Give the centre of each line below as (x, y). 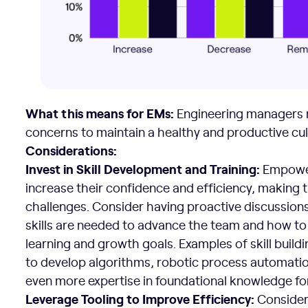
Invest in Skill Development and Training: (143, 168)
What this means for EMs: (100, 112)
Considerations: (71, 150)
